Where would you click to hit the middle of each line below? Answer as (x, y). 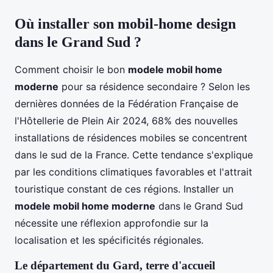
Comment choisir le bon (71, 69)
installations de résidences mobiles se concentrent (131, 137)
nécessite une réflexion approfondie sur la (112, 223)
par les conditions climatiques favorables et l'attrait (133, 172)
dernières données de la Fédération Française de (126, 103)
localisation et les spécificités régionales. (109, 240)
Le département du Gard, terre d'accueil (115, 265)
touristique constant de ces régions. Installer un (124, 189)
